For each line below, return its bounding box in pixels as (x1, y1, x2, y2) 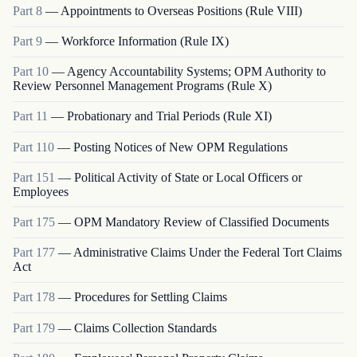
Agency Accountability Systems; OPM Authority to (67, 65, 326, 79)
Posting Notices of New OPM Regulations (73, 139, 288, 154)
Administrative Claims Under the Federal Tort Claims (73, 245, 342, 260)
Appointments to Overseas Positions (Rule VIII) (61, 3, 302, 18)
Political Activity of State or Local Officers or (74, 170, 302, 184)
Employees (13, 184, 69, 198)
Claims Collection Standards (74, 320, 217, 335)
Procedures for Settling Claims (74, 290, 227, 304)
